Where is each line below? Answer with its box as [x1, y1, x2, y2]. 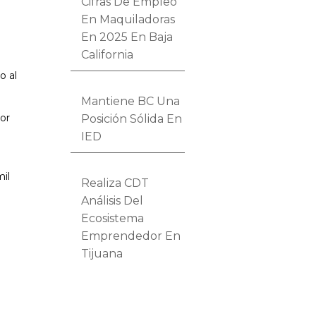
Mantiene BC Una [81, 94, 181, 108]
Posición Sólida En [81, 111, 183, 126]
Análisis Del [81, 193, 144, 207]
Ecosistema [81, 211, 145, 225]
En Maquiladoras [81, 12, 176, 26]
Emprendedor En [81, 229, 181, 243]
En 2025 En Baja [81, 30, 174, 44]
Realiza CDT [81, 176, 150, 190]
